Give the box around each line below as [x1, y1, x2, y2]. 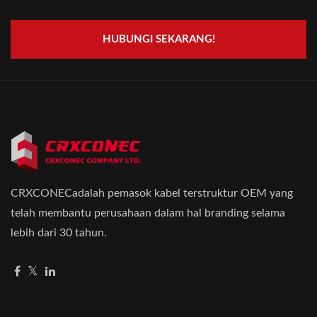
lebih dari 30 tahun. [11, 227, 107, 239]
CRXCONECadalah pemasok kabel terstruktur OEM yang [11, 188, 293, 200]
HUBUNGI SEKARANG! [102, 34, 215, 45]
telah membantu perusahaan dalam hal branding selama [11, 207, 285, 219]
